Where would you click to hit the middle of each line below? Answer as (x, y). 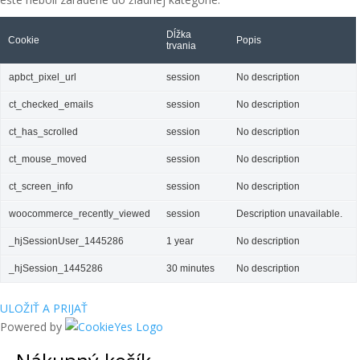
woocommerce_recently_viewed (80, 214)
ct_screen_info (41, 186)
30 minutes (190, 268)
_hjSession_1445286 (56, 268)
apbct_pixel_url (43, 77)
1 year (180, 241)
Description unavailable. (289, 214)
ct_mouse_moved (48, 159)
